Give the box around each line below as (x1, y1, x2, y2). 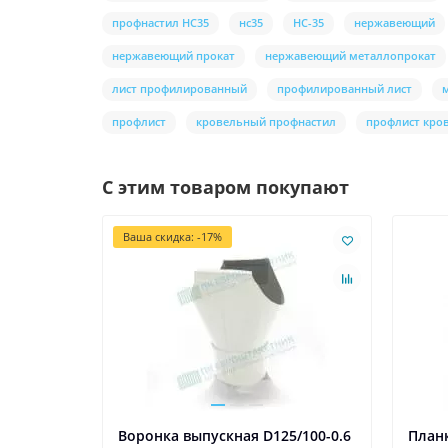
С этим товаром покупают (102, 175, 349, 200)
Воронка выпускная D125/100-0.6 (118, 426, 351, 446)
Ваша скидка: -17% (123, 229, 222, 245)
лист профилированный (112, 81, 247, 97)
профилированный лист (277, 81, 412, 97)
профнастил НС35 (112, 15, 209, 31)
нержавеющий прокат (112, 48, 235, 64)
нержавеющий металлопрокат (265, 48, 436, 64)
